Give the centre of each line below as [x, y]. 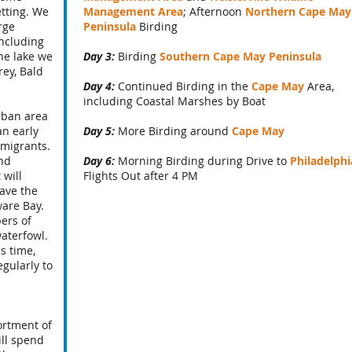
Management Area [133, 11]
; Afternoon [214, 11]
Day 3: [99, 56]
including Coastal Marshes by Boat [174, 101]
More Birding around [173, 131]
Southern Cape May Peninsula [240, 56]
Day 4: [99, 86]
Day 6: [99, 161]
